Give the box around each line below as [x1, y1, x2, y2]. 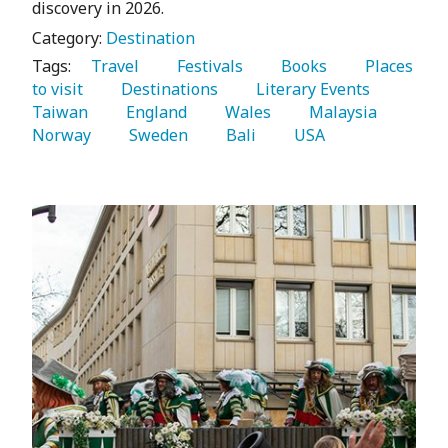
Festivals [165, 55, 247, 78]
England [114, 101, 191, 124]
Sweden [117, 124, 192, 147]
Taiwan [32, 101, 92, 124]
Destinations [109, 78, 222, 101]
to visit [32, 78, 87, 101]
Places [353, 55, 413, 78]
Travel [79, 55, 143, 78]
